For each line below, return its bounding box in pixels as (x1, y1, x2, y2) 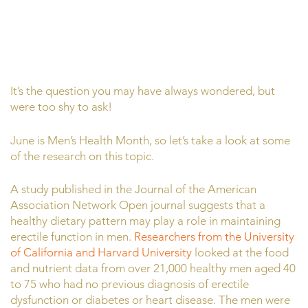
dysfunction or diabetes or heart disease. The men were (10, 293, 290, 307)
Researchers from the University (134, 230, 294, 243)
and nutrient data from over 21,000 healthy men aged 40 (10, 261, 296, 275)
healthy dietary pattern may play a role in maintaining (10, 214, 280, 228)
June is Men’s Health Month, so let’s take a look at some (10, 133, 290, 147)
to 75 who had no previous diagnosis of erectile (10, 277, 249, 291)
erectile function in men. (10, 230, 134, 243)
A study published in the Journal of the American (10, 182, 256, 196)
